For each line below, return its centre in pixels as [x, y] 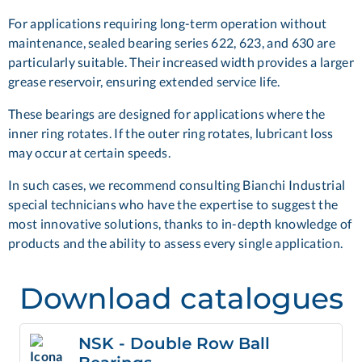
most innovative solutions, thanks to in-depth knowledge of [180, 223]
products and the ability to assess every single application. [176, 242]
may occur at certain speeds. [91, 152]
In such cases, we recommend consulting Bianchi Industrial [177, 184]
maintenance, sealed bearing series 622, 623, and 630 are [172, 42]
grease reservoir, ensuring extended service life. [144, 81]
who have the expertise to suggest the [229, 204]
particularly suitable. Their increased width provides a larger [181, 61]
